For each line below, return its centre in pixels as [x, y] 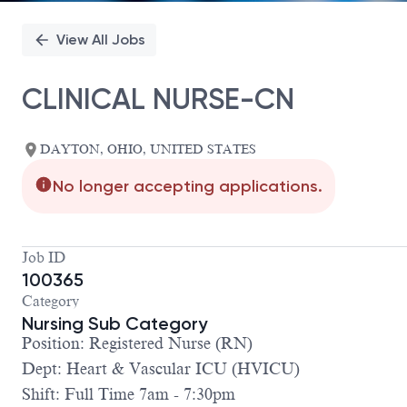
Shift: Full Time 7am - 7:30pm [129, 395]
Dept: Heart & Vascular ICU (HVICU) [161, 369]
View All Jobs [101, 40]
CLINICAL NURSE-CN [158, 99]
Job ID [44, 258]
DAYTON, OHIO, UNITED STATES [148, 150]
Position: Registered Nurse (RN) [137, 344]
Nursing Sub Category [114, 324]
